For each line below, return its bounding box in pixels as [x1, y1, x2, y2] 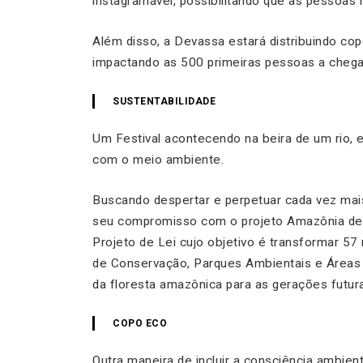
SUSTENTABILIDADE [113, 95, 216, 107]
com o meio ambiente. [92, 152, 224, 167]
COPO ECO [113, 317, 167, 329]
